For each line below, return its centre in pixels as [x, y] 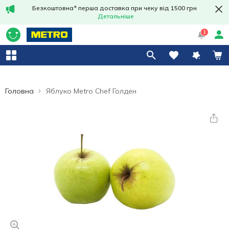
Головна [19, 91]
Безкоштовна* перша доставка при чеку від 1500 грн [114, 8]
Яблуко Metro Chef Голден [91, 91]
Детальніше [116, 16]
